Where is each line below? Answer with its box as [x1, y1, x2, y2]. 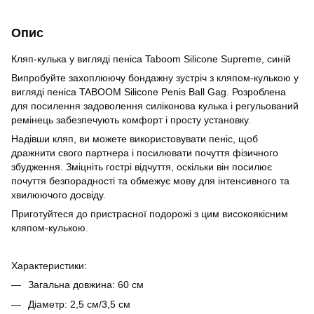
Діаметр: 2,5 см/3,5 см [28, 299, 130, 310]
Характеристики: [11, 260, 87, 271]
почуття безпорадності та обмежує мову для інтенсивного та [11, 175, 289, 186]
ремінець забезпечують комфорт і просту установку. [11, 114, 251, 125]
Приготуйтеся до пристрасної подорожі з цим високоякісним [11, 208, 288, 219]
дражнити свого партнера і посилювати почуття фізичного [11, 147, 278, 158]
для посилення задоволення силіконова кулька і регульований [11, 100, 299, 111]
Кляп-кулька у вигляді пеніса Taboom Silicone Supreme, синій [11, 53, 291, 64]
